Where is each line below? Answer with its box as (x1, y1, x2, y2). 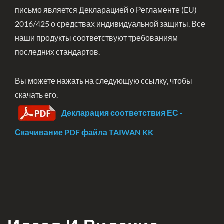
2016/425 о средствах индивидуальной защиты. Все (15, 19, 205, 28)
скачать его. (15, 90, 58, 99)
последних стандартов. (15, 47, 100, 56)
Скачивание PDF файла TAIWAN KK (15, 127, 153, 137)
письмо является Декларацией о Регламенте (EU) (15, 5, 197, 14)
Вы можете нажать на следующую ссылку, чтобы (15, 76, 192, 85)
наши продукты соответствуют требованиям (15, 33, 178, 42)
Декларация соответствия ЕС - (61, 107, 183, 117)
